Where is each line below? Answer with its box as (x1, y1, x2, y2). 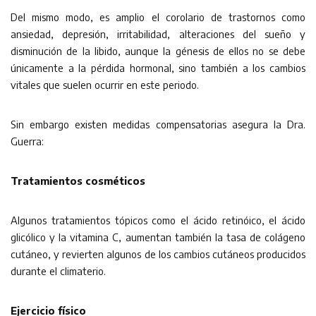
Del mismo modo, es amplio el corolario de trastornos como (11, 11, 305, 23)
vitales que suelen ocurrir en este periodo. (11, 78, 199, 91)
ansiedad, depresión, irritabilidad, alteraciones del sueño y (11, 28, 305, 40)
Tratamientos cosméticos (11, 174, 145, 187)
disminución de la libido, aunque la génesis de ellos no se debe (11, 44, 305, 57)
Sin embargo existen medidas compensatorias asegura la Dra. (11, 118, 305, 130)
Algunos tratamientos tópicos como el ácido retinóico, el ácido (11, 214, 305, 226)
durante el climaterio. (11, 265, 106, 277)
